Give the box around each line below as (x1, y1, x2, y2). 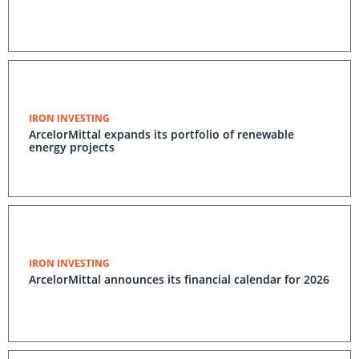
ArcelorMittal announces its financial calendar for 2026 (29, 272, 329, 287)
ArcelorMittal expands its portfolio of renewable (29, 127, 294, 142)
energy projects (29, 139, 115, 155)
